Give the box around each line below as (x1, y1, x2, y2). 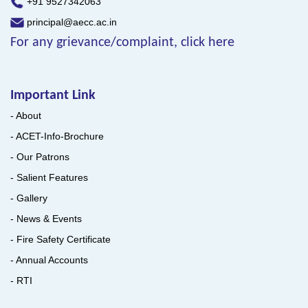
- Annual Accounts (10, 254, 88, 265)
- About (10, 109, 41, 121)
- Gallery (10, 192, 47, 203)
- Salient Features (10, 171, 88, 183)
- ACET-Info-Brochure (10, 130, 104, 142)
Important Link (10, 88, 96, 102)
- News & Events (10, 212, 82, 224)
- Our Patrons (10, 151, 69, 162)
